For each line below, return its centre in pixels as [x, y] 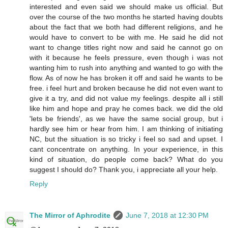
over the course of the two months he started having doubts [126, 17]
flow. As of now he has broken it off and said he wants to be [126, 78]
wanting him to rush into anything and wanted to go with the [126, 67]
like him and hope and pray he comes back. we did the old [126, 108]
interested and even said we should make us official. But [126, 6]
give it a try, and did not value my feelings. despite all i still [126, 98]
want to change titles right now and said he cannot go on [126, 47]
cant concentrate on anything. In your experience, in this [126, 149]
